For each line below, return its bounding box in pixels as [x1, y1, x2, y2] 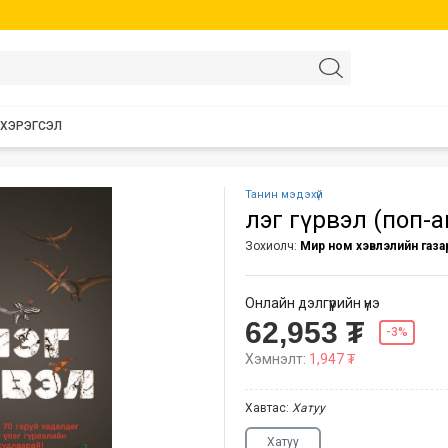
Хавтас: [245, 401, 292, 415]
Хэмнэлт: [245, 351, 309, 367]
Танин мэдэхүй [245, 188, 323, 201]
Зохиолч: [245, 239, 300, 253]
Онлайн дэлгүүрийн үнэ [245, 295, 380, 311]
